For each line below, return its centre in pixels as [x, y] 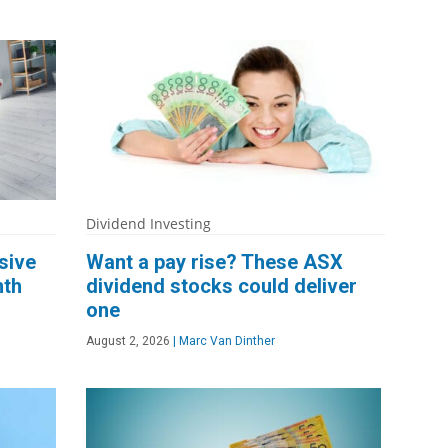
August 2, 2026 [128, 341]
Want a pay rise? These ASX [215, 262]
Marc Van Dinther [226, 341]
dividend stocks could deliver [222, 286]
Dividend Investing [149, 224]
